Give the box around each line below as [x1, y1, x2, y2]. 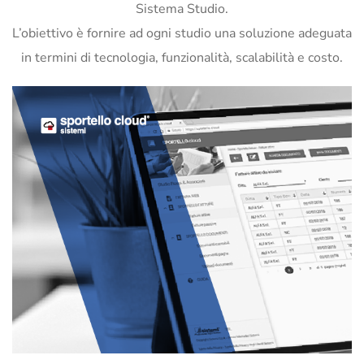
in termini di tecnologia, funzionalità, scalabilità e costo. [21, 49, 343, 67]
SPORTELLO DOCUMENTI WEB [37, 303, 308, 323]
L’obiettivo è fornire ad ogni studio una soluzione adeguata [12, 24, 352, 43]
